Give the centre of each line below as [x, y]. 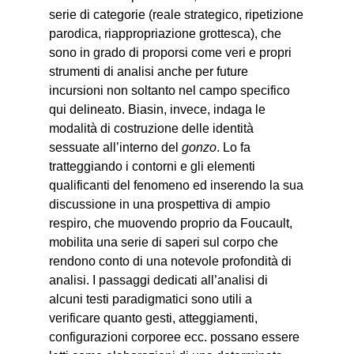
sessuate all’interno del [116, 148]
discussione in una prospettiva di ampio [160, 205]
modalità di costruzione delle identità [152, 129]
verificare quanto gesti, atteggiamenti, [154, 318]
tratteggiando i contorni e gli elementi [153, 167]
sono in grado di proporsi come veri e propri [171, 53]
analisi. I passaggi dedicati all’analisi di [159, 281]
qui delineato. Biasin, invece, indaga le [158, 110]
